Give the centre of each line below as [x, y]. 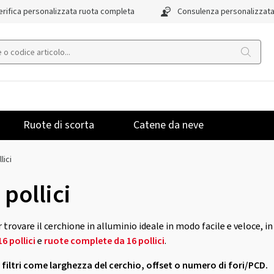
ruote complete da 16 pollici [104, 241]
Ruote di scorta [59, 125]
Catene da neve [168, 125]
